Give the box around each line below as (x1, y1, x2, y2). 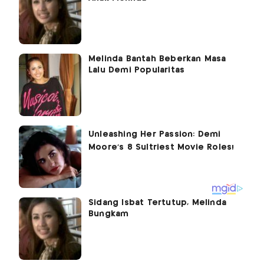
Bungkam (88, 210, 129, 219)
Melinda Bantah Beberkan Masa (88, 55, 226, 64)
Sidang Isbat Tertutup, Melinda (88, 199, 226, 207)
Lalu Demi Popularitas (88, 66, 185, 75)
